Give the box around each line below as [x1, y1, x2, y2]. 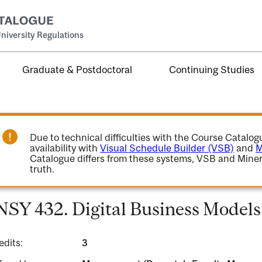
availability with [30, 142, 101, 154]
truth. [30, 163, 55, 175]
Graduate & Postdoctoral [22, 63, 133, 75]
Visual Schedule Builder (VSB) [100, 142, 235, 154]
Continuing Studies [169, 63, 255, 75]
